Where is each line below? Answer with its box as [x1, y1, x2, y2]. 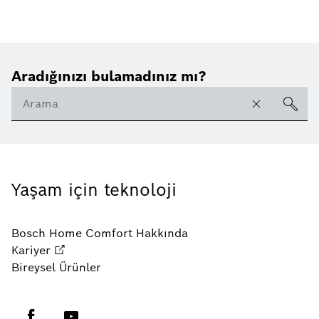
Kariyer [11, 243, 51, 258]
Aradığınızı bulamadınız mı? [11, 67, 206, 86]
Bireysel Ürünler [11, 260, 101, 276]
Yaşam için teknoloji [11, 179, 177, 202]
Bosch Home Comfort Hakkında [11, 226, 188, 241]
